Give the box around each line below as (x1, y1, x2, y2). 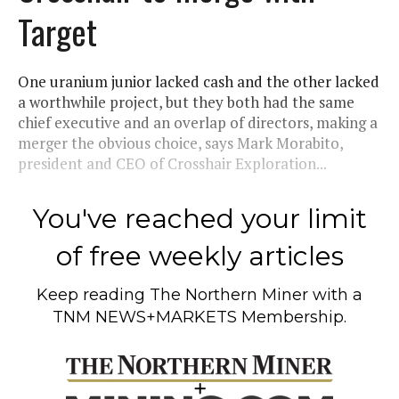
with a (308, 284, 362, 305)
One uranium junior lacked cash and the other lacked (18, 70, 379, 92)
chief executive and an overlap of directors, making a (18, 111, 378, 133)
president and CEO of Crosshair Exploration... (18, 152, 327, 174)
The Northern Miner (150, 284, 308, 305)
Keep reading (37, 284, 150, 305)
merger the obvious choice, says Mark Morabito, (18, 132, 343, 153)
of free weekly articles (55, 239, 344, 273)
